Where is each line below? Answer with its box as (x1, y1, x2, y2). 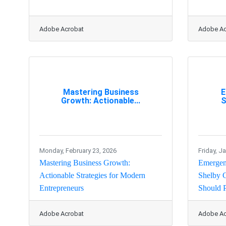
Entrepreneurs (39, 184, 84, 193)
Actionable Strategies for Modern (39, 171, 145, 180)
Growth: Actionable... (61, 95, 140, 105)
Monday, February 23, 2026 (39, 147, 117, 155)
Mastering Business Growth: (39, 158, 130, 167)
